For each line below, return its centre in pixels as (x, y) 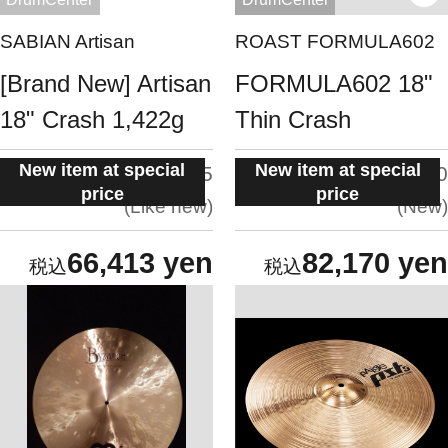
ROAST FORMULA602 (335, 42)
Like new (168, 207)
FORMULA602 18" (334, 83)
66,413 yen (139, 263)
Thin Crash (293, 119)
